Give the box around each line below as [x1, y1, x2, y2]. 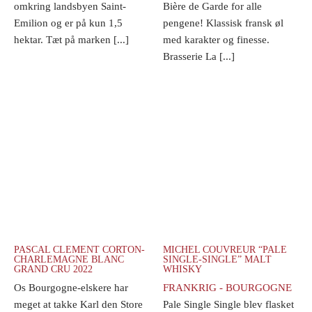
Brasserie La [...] [163, 50, 235, 62]
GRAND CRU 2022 [14, 264, 93, 275]
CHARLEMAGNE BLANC [14, 254, 124, 265]
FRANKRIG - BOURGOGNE [163, 282, 292, 294]
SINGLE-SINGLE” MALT [163, 254, 272, 265]
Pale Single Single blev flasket [163, 299, 294, 311]
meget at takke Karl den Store [14, 299, 143, 311]
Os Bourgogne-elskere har [14, 282, 128, 294]
